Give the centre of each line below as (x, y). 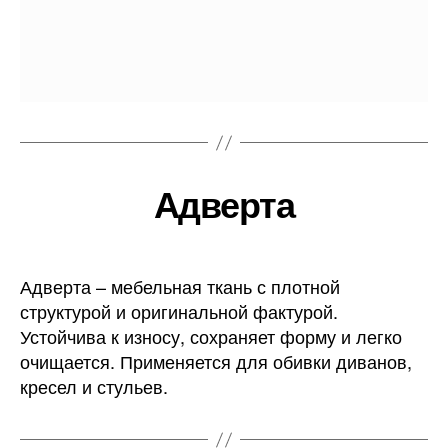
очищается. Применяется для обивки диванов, (216, 361)
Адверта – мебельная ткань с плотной (180, 286)
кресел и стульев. (94, 386)
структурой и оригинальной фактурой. (179, 311)
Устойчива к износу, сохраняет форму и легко (211, 336)
